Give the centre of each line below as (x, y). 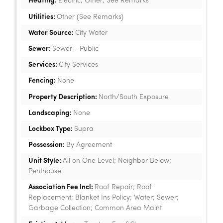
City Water (91, 33)
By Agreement (89, 145)
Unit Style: (46, 161)
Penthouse (45, 172)
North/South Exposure (134, 97)
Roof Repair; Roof (123, 188)
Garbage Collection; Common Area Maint (95, 209)
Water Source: (52, 33)
